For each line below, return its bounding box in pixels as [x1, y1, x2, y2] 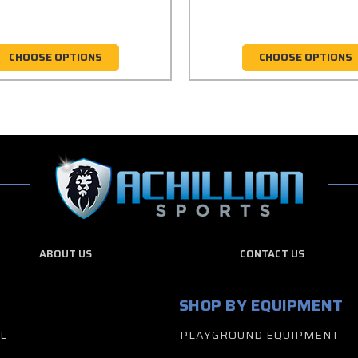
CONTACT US [239, 245, 304, 263]
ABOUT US [39, 245, 93, 263]
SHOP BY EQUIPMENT [179, 292, 344, 319]
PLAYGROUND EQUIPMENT [180, 326, 340, 344]
